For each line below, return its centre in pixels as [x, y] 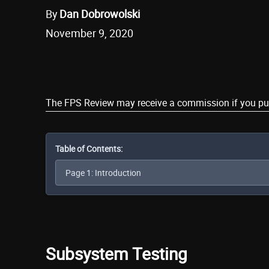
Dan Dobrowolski [100, 14]
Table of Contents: [89, 148]
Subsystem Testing [116, 253]
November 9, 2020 [89, 33]
